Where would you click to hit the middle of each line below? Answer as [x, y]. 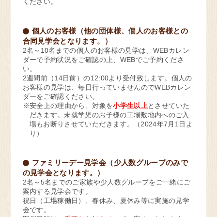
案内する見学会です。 [57, 191]
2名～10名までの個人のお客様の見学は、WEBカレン [106, 50]
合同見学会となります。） [67, 41]
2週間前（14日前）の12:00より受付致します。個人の [107, 78]
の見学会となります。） [63, 172]
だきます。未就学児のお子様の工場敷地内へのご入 [109, 115]
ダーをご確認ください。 [61, 96]
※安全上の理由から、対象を [68, 105]
